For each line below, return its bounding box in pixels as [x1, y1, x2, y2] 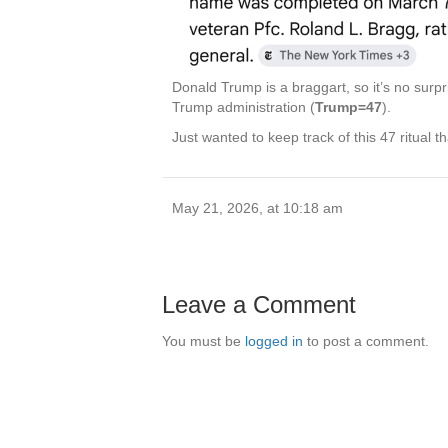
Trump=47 [315, 99, 382, 116]
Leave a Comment [162, 291, 356, 319]
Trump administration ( [172, 99, 315, 116]
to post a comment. [303, 333, 429, 350]
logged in [245, 333, 303, 350]
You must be [162, 333, 245, 350]
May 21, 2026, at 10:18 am [172, 200, 343, 217]
